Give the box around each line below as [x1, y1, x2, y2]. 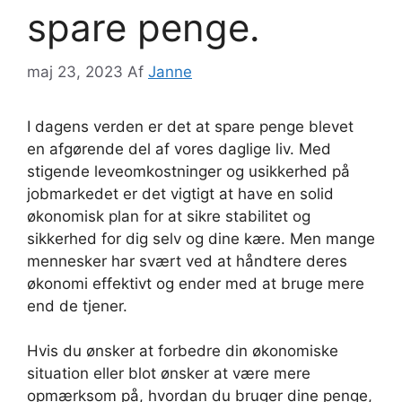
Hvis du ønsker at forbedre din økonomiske [27, 342, 338, 360]
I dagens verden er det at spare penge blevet [27, 117, 354, 135]
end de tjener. [27, 296, 127, 315]
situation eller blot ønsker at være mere [27, 364, 310, 382]
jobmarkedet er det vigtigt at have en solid [27, 184, 334, 203]
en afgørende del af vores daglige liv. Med [27, 139, 331, 158]
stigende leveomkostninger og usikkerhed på [27, 162, 350, 180]
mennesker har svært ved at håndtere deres [27, 251, 347, 270]
